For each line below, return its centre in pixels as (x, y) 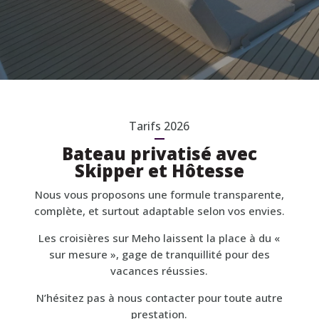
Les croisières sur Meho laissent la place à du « (159, 238)
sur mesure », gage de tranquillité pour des (159, 254)
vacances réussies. (159, 271)
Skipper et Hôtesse (159, 171)
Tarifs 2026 (159, 126)
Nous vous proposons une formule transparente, (159, 194)
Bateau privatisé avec (159, 153)
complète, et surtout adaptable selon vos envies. (159, 211)
